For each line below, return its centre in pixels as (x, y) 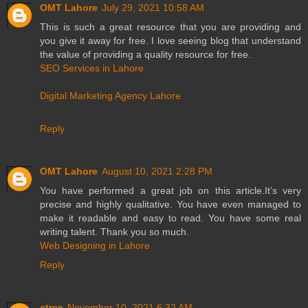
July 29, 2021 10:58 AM (153, 8)
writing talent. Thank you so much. (114, 232)
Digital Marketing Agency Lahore (110, 96)
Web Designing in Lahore (95, 246)
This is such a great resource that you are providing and (170, 27)
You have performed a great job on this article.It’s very (170, 191)
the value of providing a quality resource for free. (145, 55)
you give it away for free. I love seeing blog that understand (170, 41)
